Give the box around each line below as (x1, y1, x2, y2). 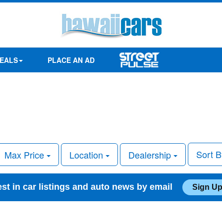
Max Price (4, 148, 47, 161)
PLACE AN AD (47, 55, 95, 65)
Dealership (128, 148, 173, 161)
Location (69, 148, 106, 161)
